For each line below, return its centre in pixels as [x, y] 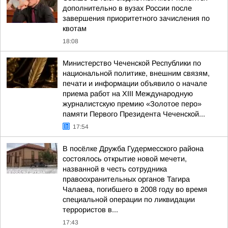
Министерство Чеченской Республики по [132, 63]
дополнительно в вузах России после [127, 8]
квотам [75, 28]
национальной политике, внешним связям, [136, 73]
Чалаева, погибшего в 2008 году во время [135, 189]
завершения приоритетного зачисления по [136, 18]
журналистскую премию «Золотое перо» [132, 104]
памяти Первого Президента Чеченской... [134, 114]
